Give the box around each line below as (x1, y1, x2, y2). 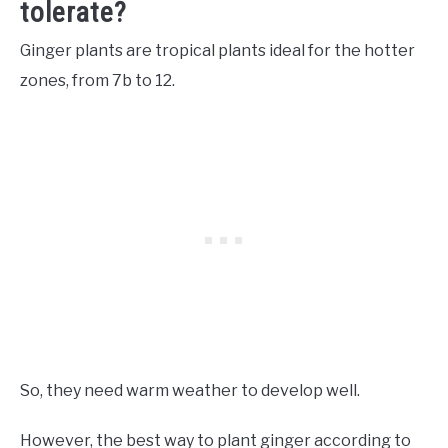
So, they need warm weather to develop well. (20, 381, 360, 401)
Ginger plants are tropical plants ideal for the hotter (20, 41, 415, 61)
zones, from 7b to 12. (20, 71, 178, 91)
